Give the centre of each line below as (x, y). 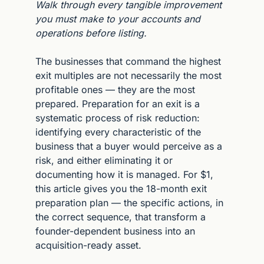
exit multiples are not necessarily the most (128, 75)
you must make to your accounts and (118, 19)
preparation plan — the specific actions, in (129, 202)
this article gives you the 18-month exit (121, 188)
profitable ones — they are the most (115, 89)
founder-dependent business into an (115, 231)
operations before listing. (91, 33)
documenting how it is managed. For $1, (124, 174)
